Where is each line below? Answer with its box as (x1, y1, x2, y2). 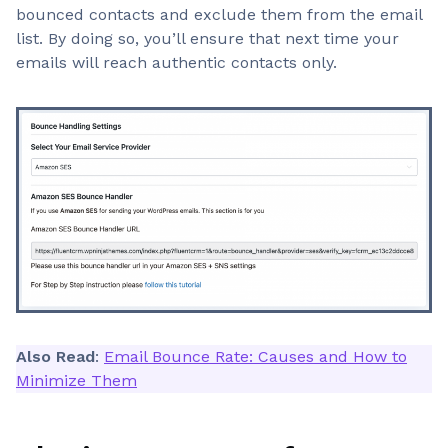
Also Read (16, 347, 95, 366)
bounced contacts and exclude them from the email (16, 5, 422, 24)
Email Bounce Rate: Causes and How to (104, 347, 407, 366)
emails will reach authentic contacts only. (16, 53, 337, 72)
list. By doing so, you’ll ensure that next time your (16, 29, 399, 48)
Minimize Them (16, 371, 137, 390)
